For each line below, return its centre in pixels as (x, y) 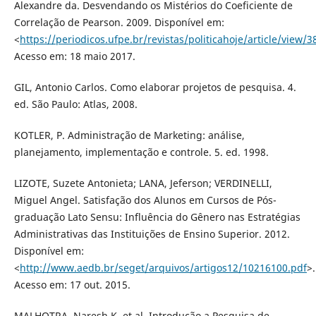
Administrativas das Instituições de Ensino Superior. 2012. (152, 233)
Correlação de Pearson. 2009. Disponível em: (119, 22)
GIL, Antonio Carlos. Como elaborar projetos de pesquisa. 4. (155, 87)
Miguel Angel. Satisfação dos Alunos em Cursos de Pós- (145, 200)
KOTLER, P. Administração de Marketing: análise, (129, 135)
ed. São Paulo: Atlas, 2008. (75, 104)
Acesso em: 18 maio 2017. (74, 56)
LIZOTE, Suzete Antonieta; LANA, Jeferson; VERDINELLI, (143, 183)
